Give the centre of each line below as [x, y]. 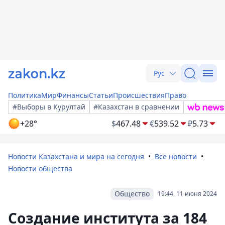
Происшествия [139, 95]
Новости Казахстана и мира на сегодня [76, 156]
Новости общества [40, 168]
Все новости [176, 156]
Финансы [73, 95]
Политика [25, 95]
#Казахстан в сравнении [136, 107]
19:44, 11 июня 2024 [187, 194]
